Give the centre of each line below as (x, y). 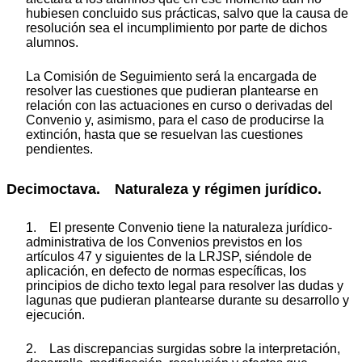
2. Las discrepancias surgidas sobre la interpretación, (183, 348)
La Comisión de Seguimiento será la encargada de (171, 77)
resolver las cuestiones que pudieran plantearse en (172, 91)
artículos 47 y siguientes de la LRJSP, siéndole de (169, 256)
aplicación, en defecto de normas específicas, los (166, 271)
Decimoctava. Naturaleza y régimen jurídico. (164, 189)
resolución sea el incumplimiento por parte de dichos (177, 28)
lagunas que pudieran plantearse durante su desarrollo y (187, 300)
